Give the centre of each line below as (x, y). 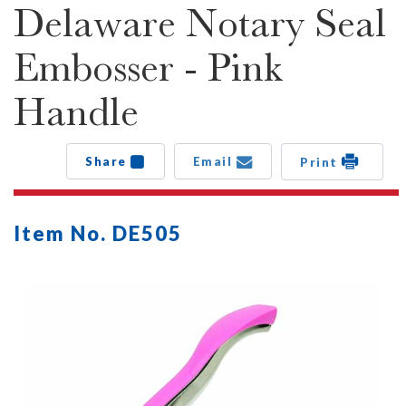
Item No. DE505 (98, 233)
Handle (76, 111)
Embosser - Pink (148, 67)
